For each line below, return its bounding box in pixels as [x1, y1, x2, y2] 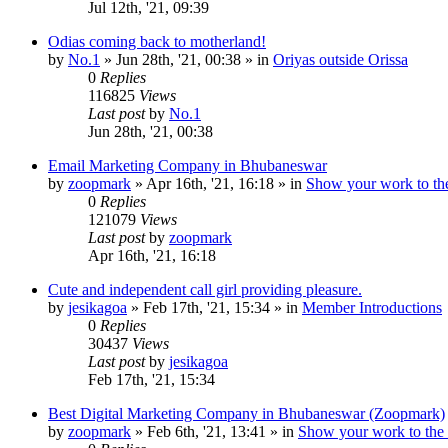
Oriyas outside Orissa [273, 50, 408, 68]
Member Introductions [302, 298, 442, 316]
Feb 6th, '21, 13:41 [147, 422, 266, 440]
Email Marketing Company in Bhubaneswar [48, 156, 327, 174]
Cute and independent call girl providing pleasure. [48, 280, 362, 298]
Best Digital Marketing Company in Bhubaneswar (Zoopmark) [48, 404, 445, 422]
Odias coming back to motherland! [48, 32, 266, 50]
